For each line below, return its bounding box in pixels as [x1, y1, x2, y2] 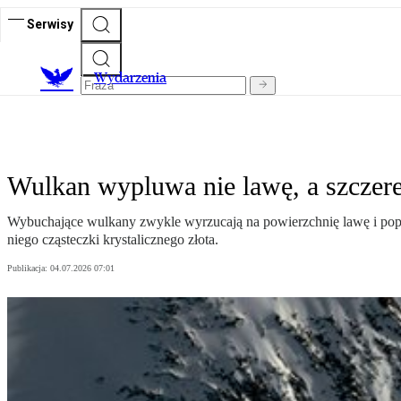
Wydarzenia [94, 69, 166, 87]
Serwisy [27, 16, 73, 31]
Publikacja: [7, 263, 50, 274]
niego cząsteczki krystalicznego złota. [7, 232, 218, 248]
